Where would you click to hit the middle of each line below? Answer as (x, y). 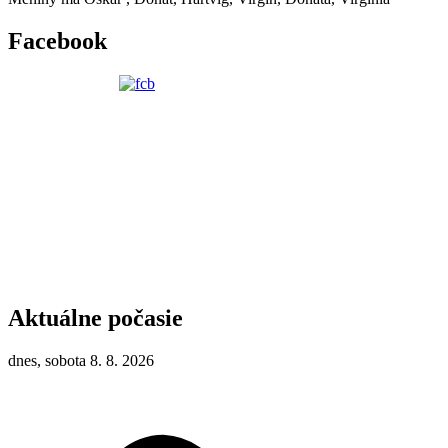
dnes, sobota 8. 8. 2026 (81, 360)
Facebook (57, 40)
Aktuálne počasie (95, 317)
